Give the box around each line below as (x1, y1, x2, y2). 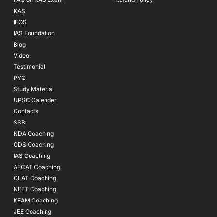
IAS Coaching (14, 152, 50, 159)
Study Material (14, 85, 54, 93)
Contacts (14, 108, 38, 115)
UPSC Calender (14, 96, 57, 104)
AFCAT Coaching (14, 163, 60, 170)
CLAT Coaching (14, 174, 56, 182)
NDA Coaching (14, 130, 54, 137)
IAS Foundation (14, 30, 55, 37)
